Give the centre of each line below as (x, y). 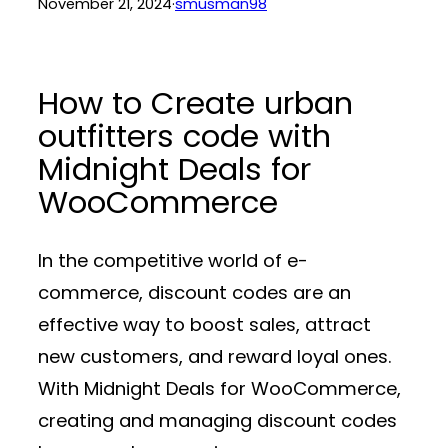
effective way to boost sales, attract (204, 324)
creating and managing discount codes (217, 420)
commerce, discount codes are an (194, 292)
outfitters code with (184, 137)
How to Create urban (195, 104)
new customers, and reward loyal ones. (215, 356)
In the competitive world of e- (173, 260)
